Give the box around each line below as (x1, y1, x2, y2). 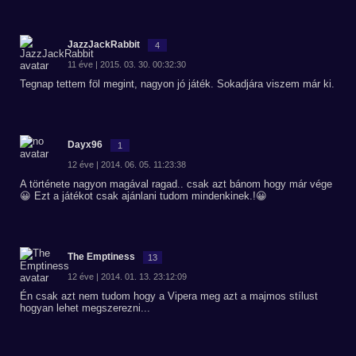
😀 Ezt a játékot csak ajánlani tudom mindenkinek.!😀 (20, 190, 267, 202)
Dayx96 (68, 139, 103, 150)
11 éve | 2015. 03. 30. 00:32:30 (68, 60, 186, 69)
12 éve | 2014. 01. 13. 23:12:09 (68, 272, 187, 281)
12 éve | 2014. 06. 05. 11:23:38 (68, 160, 186, 169)
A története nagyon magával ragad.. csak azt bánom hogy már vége (20, 178, 332, 190)
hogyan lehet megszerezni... (20, 302, 150, 314)
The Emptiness (68, 251, 135, 262)
